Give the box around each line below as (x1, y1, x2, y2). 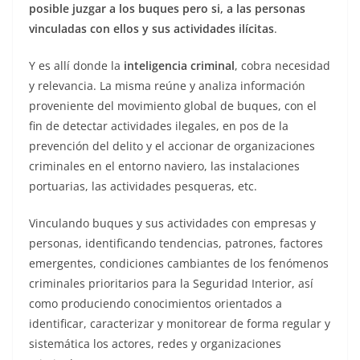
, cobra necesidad (235, 58, 330, 74)
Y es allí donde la (29, 58, 124, 74)
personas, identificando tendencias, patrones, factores (29, 235, 323, 252)
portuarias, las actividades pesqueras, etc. (29, 178, 257, 194)
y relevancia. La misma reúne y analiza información (29, 78, 305, 94)
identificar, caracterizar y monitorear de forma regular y (29, 316, 330, 332)
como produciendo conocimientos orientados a (29, 296, 282, 312)
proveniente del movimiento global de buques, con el (29, 98, 317, 114)
